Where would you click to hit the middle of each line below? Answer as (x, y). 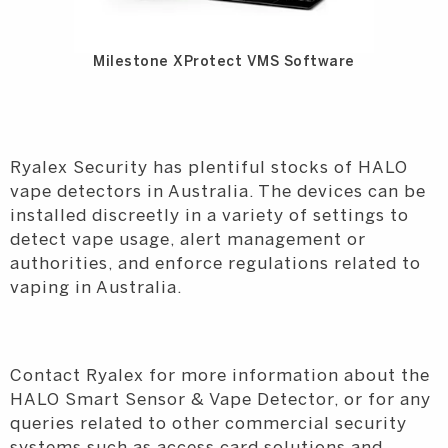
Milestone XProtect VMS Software (224, 63)
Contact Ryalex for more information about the (220, 376)
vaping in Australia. (96, 288)
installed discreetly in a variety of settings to (209, 216)
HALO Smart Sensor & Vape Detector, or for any (220, 400)
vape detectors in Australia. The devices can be (218, 192)
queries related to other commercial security (208, 424)
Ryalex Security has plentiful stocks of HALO (209, 168)
